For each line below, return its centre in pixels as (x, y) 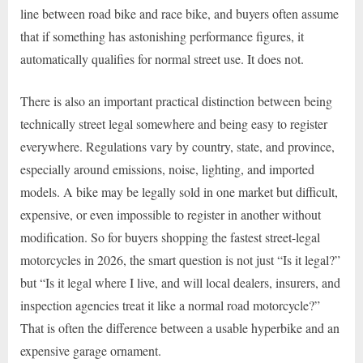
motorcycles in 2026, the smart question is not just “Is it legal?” (180, 259)
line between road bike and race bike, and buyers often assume (179, 13)
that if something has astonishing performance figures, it (162, 36)
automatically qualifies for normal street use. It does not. (162, 58)
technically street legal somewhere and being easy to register (174, 123)
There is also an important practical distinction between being (176, 100)
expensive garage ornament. (91, 350)
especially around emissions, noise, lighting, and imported (167, 169)
